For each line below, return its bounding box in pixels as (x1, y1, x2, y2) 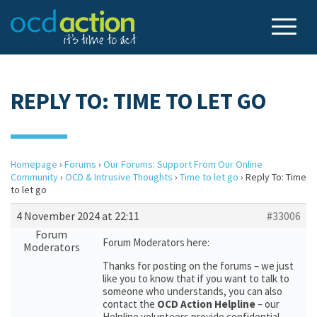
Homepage (11, 158, 57, 171)
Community (11, 171, 58, 183)
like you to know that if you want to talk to (103, 272, 289, 285)
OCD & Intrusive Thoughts (65, 171, 173, 183)
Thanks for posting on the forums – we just (103, 259, 294, 272)
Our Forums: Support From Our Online (103, 158, 263, 171)
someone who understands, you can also (103, 284, 282, 298)
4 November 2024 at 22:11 (16, 209, 139, 223)
